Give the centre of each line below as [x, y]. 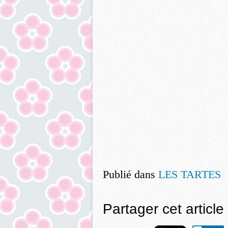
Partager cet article [163, 209]
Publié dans [129, 174]
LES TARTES [190, 174]
